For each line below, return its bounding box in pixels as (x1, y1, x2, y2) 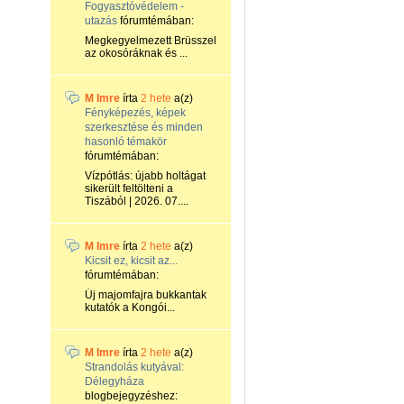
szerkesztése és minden (85, 121, 203, 133)
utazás (85, 14, 117, 27)
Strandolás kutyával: (85, 361, 184, 373)
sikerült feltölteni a (85, 182, 173, 195)
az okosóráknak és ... (85, 47, 188, 60)
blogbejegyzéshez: (85, 390, 178, 402)
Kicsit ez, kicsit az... (85, 254, 178, 267)
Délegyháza (85, 375, 144, 388)
